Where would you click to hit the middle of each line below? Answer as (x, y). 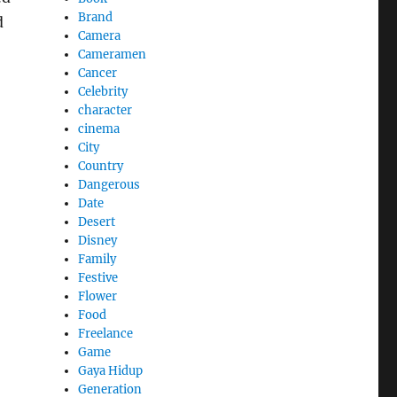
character (105, 110)
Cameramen (113, 54)
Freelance (106, 333)
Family (97, 259)
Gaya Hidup (111, 370)
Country (101, 166)
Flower (98, 296)
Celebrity (103, 91)
